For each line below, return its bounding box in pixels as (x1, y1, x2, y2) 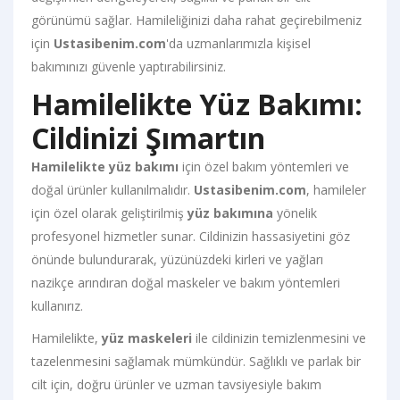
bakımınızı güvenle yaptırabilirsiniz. (31, 57, 226, 75)
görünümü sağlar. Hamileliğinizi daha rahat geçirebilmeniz (31, 11, 362, 29)
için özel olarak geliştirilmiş (31, 204, 187, 221)
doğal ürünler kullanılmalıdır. (31, 180, 194, 198)
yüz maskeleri (102, 329, 192, 346)
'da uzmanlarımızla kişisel (166, 34, 311, 52)
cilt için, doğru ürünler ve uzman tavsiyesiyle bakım (31, 375, 321, 393)
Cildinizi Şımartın (31, 118, 265, 157)
